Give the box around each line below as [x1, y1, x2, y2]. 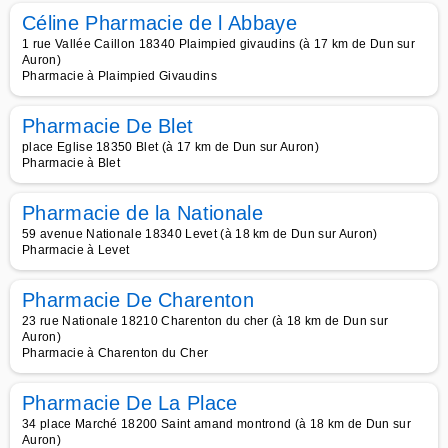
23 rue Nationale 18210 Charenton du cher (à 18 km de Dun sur [22, 314, 389, 328]
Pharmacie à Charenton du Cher [22, 346, 209, 360]
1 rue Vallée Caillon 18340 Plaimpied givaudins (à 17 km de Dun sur [22, 37, 416, 51]
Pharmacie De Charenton [22, 289, 255, 311]
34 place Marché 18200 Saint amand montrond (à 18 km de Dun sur [22, 417, 411, 431]
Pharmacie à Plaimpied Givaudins [22, 69, 217, 83]
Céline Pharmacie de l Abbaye [22, 12, 297, 34]
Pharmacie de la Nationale [22, 202, 263, 224]
